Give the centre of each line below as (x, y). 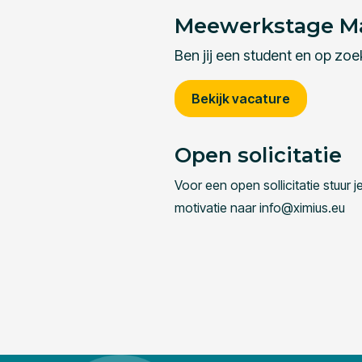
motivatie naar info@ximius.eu (259, 208)
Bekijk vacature (240, 99)
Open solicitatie (258, 155)
